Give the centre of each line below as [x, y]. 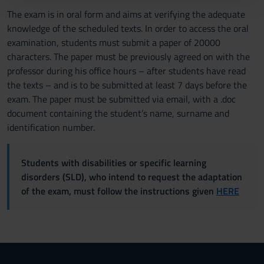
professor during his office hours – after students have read [126, 71]
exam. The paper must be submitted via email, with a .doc [121, 99]
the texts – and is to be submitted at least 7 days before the [127, 85]
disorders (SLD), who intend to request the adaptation [132, 177]
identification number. [51, 127]
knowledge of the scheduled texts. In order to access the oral [128, 28]
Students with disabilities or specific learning [114, 163]
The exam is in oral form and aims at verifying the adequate [126, 14]
